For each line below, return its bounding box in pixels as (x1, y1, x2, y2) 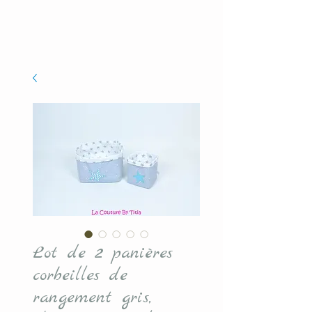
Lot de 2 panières (33, 242, 173, 265)
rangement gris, (33, 286, 151, 309)
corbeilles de (33, 264, 127, 287)
